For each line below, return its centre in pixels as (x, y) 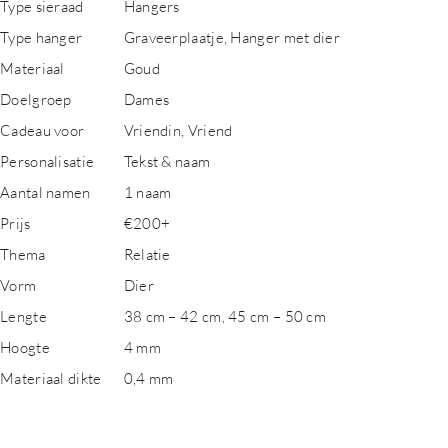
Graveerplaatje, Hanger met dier (231, 37)
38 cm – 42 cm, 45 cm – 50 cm (225, 316)
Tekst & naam (167, 161)
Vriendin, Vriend (178, 130)
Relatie (147, 254)
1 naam (147, 192)
